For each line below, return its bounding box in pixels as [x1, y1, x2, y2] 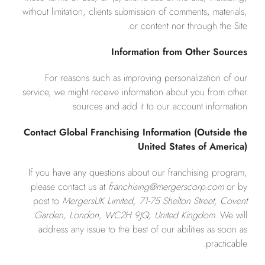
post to [33, 194, 62, 208]
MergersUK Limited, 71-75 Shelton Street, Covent [62, 194, 247, 208]
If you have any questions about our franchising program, [28, 166, 247, 179]
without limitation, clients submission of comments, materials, [22, 5, 247, 18]
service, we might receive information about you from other [22, 85, 247, 99]
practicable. [206, 237, 247, 250]
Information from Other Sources [111, 45, 247, 59]
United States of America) [138, 140, 247, 153]
